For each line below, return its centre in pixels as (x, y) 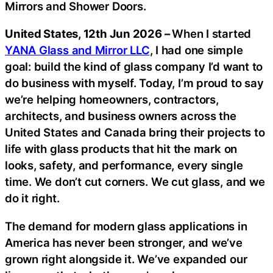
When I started (212, 34)
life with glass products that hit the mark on (121, 149)
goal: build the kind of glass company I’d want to (134, 66)
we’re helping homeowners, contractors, (112, 99)
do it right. (32, 198)
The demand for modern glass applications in (126, 226)
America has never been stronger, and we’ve (124, 242)
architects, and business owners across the (121, 116)
